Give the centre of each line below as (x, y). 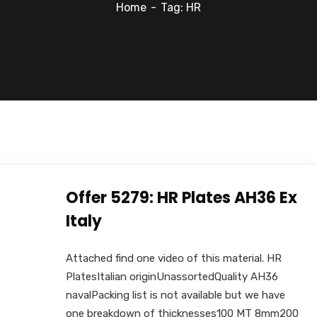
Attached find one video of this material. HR (173, 258)
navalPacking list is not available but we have (175, 295)
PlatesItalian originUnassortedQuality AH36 (172, 276)
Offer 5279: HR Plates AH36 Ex (181, 197)
